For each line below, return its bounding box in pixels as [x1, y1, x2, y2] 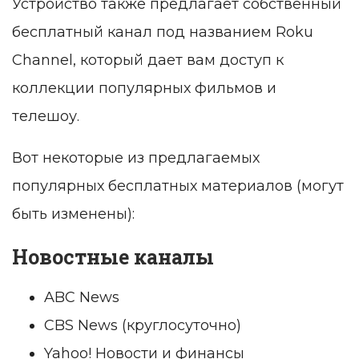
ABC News [44, 288, 119, 307]
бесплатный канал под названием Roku [12, 23, 313, 42]
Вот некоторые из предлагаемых [12, 149, 260, 167]
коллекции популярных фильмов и [12, 79, 276, 98]
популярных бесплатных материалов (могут [12, 177, 344, 196]
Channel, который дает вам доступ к [12, 51, 284, 70]
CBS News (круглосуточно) [44, 317, 241, 335]
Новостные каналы [12, 244, 214, 271]
